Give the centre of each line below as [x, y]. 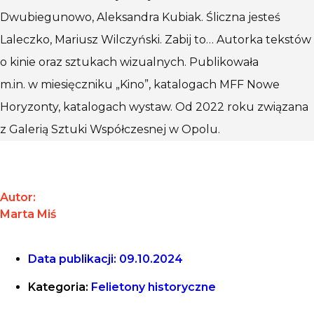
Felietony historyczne [153, 287]
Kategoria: [58, 287]
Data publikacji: [72, 259]
